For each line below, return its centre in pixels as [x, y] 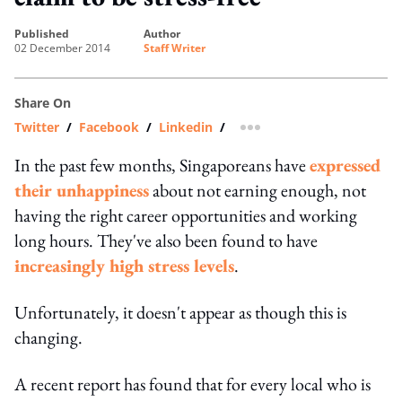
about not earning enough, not [258, 190]
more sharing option [313, 133]
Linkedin [186, 127]
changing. [48, 337]
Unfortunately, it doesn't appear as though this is [180, 312]
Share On [43, 102]
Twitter [37, 127]
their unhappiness [82, 190]
